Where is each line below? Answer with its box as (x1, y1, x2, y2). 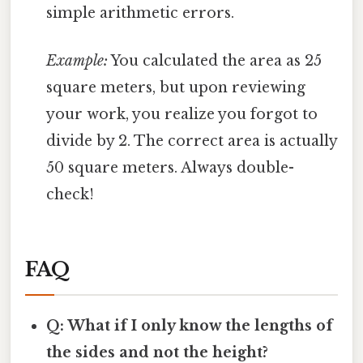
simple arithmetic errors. (46, 3, 235, 22)
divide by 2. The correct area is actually (46, 132, 338, 151)
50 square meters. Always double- (46, 159, 295, 177)
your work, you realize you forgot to (46, 105, 318, 124)
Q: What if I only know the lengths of (46, 317, 334, 335)
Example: (46, 52, 109, 70)
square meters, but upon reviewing (46, 79, 306, 97)
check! (46, 186, 95, 204)
